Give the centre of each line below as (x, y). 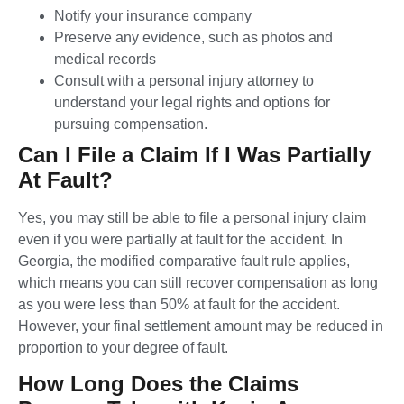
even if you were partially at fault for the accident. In (180, 240)
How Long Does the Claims (158, 384)
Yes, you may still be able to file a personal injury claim (192, 218)
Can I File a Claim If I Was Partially (194, 155)
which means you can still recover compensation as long (198, 283)
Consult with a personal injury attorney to (184, 81)
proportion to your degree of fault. (123, 348)
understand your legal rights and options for (192, 103)
